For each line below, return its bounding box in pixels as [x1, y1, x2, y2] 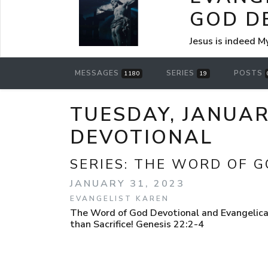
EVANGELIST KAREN [70, 193, 169, 203]
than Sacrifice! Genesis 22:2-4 [70, 217, 204, 231]
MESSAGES [75, 68, 121, 78]
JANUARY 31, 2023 [70, 176, 185, 190]
